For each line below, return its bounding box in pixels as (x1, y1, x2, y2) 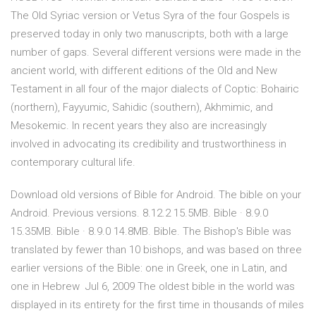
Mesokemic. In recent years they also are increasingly (11, 119, 267, 133)
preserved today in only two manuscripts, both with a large (11, 28, 288, 41)
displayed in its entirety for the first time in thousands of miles (11, 298, 304, 312)
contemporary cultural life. (11, 156, 135, 169)
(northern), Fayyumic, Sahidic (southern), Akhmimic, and (11, 101, 273, 114)
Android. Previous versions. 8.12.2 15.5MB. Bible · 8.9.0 (11, 207, 268, 220)
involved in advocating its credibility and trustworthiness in (11, 138, 286, 151)
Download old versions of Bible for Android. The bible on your (11, 188, 301, 202)
